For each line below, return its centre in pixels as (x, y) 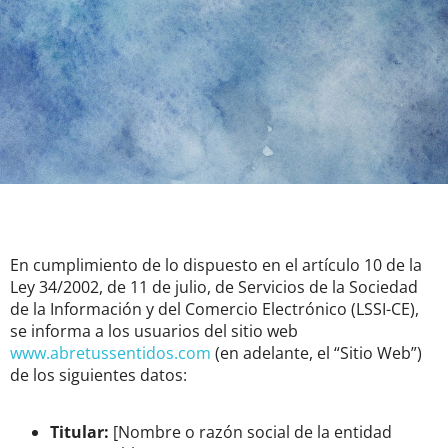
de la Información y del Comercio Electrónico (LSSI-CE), (214, 309)
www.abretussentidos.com (110, 353)
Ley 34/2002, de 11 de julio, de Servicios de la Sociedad (214, 287)
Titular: (79, 431)
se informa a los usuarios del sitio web (154, 331)
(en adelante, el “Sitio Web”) (316, 353)
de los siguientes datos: (98, 375)
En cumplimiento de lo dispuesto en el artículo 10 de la (216, 265)
